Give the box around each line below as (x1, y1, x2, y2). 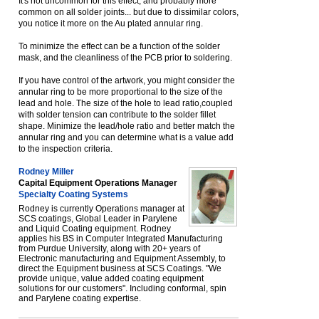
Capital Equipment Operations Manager (19, 178, 177, 188)
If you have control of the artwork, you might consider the (19, 75, 235, 85)
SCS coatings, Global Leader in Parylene (19, 214, 177, 224)
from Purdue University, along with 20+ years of (19, 244, 200, 253)
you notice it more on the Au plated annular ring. (19, 19, 203, 28)
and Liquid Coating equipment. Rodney (19, 224, 171, 234)
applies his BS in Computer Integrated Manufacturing (19, 234, 223, 244)
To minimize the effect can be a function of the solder (19, 41, 220, 51)
